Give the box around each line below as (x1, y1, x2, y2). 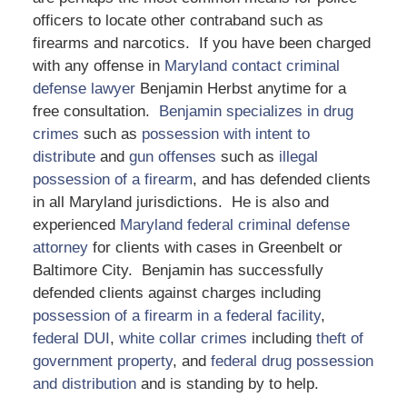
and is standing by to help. (135, 374, 319, 392)
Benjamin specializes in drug (158, 102, 353, 120)
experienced (32, 215, 120, 233)
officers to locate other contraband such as (32, 11, 323, 29)
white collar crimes (118, 329, 247, 347)
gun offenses (128, 147, 216, 165)
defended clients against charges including (32, 283, 321, 302)
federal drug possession (210, 352, 373, 370)
